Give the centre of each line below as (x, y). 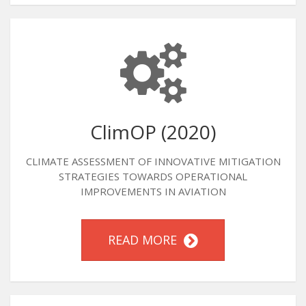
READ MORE (146, 240)
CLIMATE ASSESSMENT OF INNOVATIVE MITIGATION (153, 161)
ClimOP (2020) (153, 132)
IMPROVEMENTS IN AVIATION (153, 191)
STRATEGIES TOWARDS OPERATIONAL (153, 176)
